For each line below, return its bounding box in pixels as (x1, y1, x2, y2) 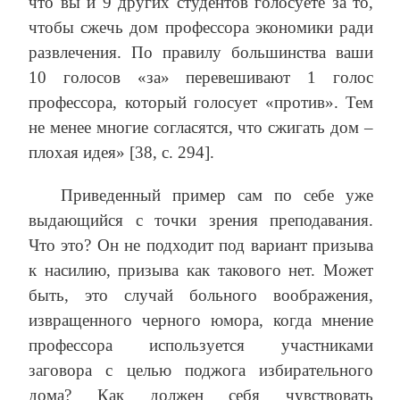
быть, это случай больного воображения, (29, 286, 373, 305)
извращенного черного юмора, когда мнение (29, 311, 373, 330)
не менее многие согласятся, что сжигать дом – (29, 118, 373, 137)
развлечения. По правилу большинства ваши (29, 43, 373, 62)
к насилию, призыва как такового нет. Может (29, 261, 373, 280)
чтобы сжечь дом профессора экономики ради (29, 18, 373, 37)
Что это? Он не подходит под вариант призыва (29, 236, 373, 255)
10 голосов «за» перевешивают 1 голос (29, 68, 373, 87)
